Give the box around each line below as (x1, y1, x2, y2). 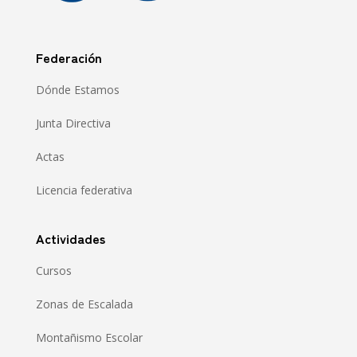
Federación (35, 47, 102, 67)
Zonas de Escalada (35, 296, 133, 312)
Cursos (35, 262, 72, 278)
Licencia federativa (35, 182, 132, 198)
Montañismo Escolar (35, 329, 143, 345)
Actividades (35, 228, 105, 248)
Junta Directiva (35, 115, 111, 131)
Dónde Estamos (35, 81, 120, 97)
